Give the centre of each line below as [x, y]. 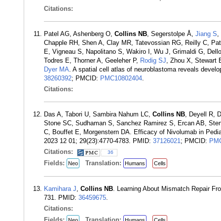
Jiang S [206, 34]
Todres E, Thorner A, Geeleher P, [92, 60]
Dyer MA [56, 69]
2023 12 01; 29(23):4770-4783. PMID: [98, 141]
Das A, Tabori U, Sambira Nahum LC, [98, 114]
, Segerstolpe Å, [171, 34]
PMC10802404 [121, 78]
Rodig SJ [153, 60]
